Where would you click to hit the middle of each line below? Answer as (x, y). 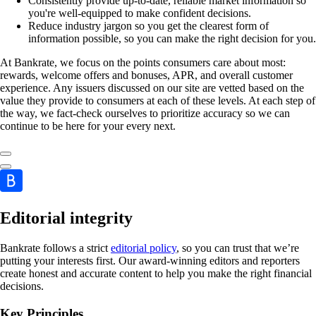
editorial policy (144, 248)
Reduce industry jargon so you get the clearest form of (148, 26)
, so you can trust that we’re (238, 248)
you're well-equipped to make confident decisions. (140, 13)
